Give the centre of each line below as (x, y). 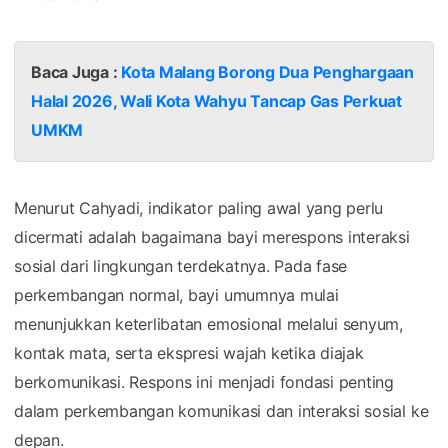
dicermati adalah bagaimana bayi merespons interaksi (212, 236)
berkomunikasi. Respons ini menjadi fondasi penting (204, 381)
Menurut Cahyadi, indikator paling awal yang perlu (199, 207)
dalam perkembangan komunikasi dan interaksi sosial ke (221, 410)
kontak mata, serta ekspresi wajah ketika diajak (189, 352)
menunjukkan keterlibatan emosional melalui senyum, (209, 323)
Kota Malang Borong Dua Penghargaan (267, 71)
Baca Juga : (76, 71)
